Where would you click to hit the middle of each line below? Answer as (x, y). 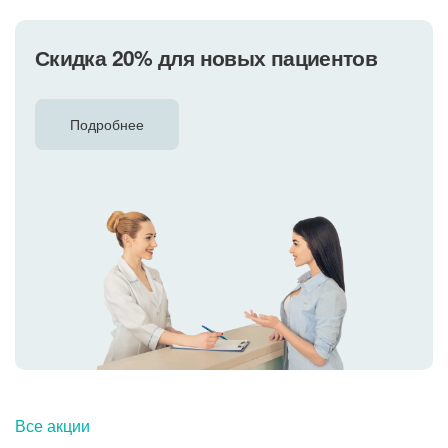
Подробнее (107, 124)
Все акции (52, 426)
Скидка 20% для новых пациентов (206, 57)
